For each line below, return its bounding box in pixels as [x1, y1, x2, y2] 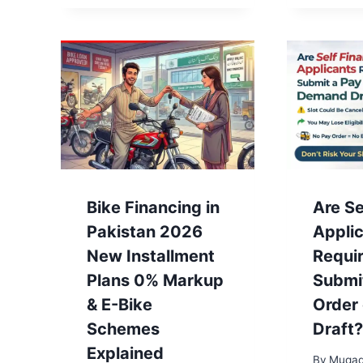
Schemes [87, 318, 160, 339]
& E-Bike [87, 294, 152, 314]
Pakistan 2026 [87, 221, 203, 241]
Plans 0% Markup [87, 270, 224, 290]
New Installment [87, 246, 215, 266]
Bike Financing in [87, 197, 220, 217]
